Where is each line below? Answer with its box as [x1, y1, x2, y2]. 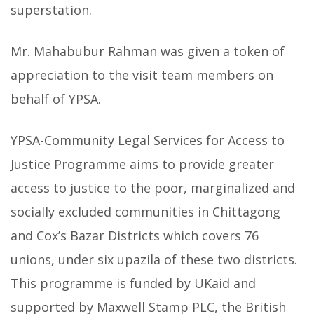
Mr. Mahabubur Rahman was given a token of [11, 43, 285, 60]
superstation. [11, 1, 92, 19]
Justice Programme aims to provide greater [11, 156, 274, 173]
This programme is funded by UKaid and [11, 275, 256, 292]
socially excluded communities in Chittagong [11, 203, 280, 221]
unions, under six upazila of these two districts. [11, 251, 297, 268]
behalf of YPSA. [11, 90, 101, 108]
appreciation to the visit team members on [11, 67, 273, 84]
